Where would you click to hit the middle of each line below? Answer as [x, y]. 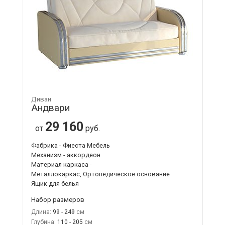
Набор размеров [58, 199]
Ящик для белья [55, 183]
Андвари [50, 107]
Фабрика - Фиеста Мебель [70, 145]
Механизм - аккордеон [66, 155]
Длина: [41, 212]
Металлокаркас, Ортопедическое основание [100, 174]
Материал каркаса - [61, 164]
